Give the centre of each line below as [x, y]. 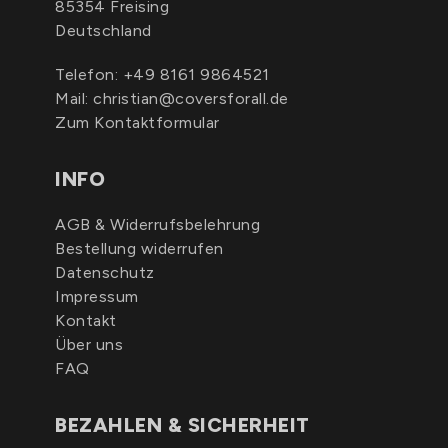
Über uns [89, 344]
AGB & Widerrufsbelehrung [157, 224]
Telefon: [89, 74]
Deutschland [103, 30]
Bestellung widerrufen [139, 248]
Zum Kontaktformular [137, 122]
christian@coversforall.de [191, 98]
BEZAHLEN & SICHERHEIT [182, 425]
